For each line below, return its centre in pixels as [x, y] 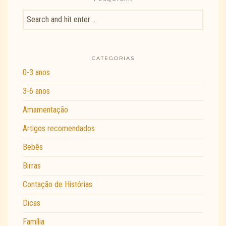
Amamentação [45, 110]
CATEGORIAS [113, 59]
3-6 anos [36, 91]
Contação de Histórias [58, 185]
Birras [32, 166]
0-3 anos [36, 73]
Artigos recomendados [59, 129]
